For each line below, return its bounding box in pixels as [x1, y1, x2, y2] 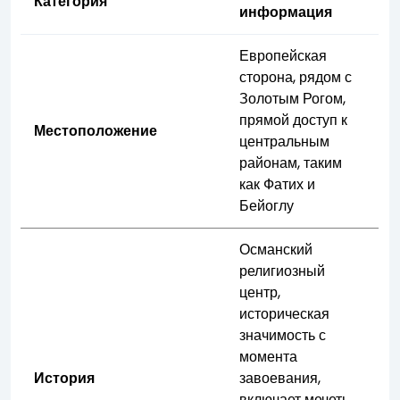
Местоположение [34, 120, 158, 141]
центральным [239, 130, 330, 152]
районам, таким [239, 152, 343, 173]
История [34, 367, 96, 388]
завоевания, [239, 367, 321, 388]
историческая [239, 303, 330, 324]
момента [239, 346, 298, 367]
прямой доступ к [239, 109, 348, 130]
